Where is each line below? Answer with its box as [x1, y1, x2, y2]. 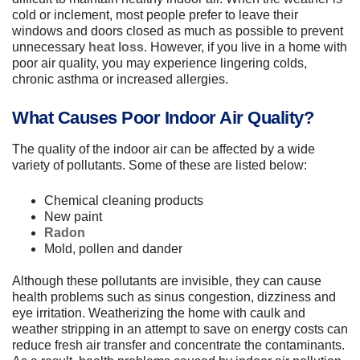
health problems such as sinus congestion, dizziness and [12, 290, 336, 305]
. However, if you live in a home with [144, 40, 347, 55]
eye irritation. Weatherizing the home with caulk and [12, 306, 305, 321]
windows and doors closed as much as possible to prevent [12, 24, 343, 39]
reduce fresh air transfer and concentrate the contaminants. [12, 338, 345, 353]
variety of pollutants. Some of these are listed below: [12, 158, 307, 173]
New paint [44, 210, 102, 224]
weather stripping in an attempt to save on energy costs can [12, 322, 348, 337]
